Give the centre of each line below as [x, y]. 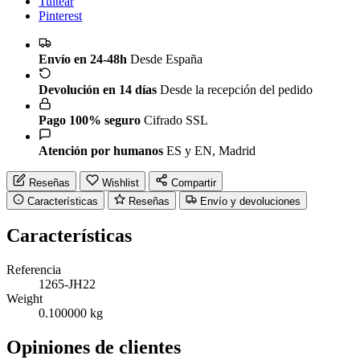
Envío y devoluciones [250, 201]
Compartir [194, 182]
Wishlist [121, 182]
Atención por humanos [101, 150]
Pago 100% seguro [90, 120]
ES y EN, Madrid [211, 150]
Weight [25, 299]
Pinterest [60, 15]
